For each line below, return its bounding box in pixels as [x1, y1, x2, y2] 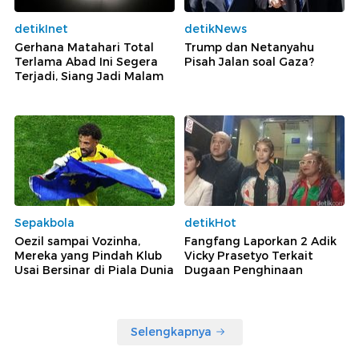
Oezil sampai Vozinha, [14, 233, 140, 248]
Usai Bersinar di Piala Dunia [14, 262, 174, 277]
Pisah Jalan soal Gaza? [184, 54, 314, 70]
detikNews [184, 22, 247, 37]
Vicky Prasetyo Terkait [184, 248, 313, 263]
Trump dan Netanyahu [184, 40, 314, 55]
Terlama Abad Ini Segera [14, 54, 158, 70]
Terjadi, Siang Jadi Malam [14, 69, 163, 84]
